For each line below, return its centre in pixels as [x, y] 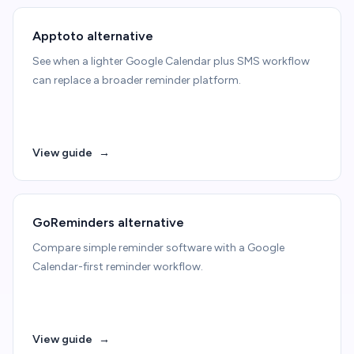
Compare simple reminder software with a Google [158, 248]
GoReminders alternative [108, 222]
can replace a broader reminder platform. [137, 80]
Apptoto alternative [93, 36]
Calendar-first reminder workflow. [118, 267]
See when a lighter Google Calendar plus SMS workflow [171, 61]
